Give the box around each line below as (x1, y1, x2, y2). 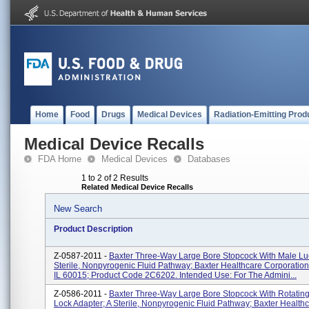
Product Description (54, 224, 132, 234)
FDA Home (38, 154, 81, 164)
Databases (188, 154, 230, 164)
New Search (54, 203, 102, 214)
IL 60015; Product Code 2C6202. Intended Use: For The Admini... (54, 270, 297, 280)
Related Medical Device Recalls (81, 183, 193, 191)
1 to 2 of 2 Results (81, 173, 148, 183)
